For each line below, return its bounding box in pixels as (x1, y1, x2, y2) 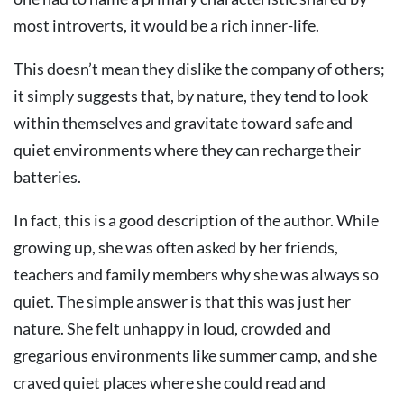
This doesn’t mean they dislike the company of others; (14, 59, 385, 78)
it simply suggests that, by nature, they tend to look (14, 86, 368, 106)
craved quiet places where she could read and (14, 372, 326, 392)
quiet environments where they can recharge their (14, 140, 361, 160)
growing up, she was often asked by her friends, (14, 237, 338, 257)
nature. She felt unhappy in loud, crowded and (14, 318, 331, 338)
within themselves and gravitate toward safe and (14, 113, 353, 133)
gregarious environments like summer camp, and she (14, 345, 377, 365)
